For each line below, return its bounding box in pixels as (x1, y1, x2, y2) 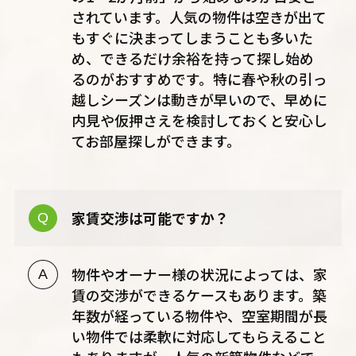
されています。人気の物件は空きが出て (71, 6, 327, 27)
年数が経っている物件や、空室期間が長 (71, 305, 327, 327)
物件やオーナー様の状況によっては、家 (71, 264, 327, 285)
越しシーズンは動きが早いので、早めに (71, 88, 327, 110)
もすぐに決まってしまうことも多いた (71, 26, 313, 48)
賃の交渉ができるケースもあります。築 (71, 284, 327, 306)
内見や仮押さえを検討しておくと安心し (71, 109, 327, 130)
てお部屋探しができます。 (71, 130, 241, 151)
